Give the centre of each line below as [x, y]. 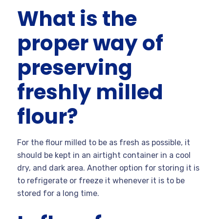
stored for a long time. [59, 193]
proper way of [90, 43]
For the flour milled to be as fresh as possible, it [104, 142]
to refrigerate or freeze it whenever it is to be [101, 180]
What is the [77, 19]
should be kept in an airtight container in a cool [104, 155]
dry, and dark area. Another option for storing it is [108, 168]
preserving [75, 67]
